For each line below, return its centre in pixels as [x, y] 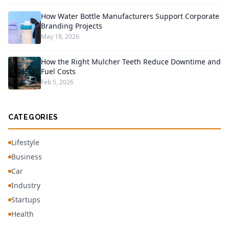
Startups [26, 200]
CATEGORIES [33, 117]
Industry [26, 186]
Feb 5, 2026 [57, 82]
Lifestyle [25, 143]
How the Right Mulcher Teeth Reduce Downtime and [131, 62]
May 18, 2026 [60, 37]
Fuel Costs [58, 72]
